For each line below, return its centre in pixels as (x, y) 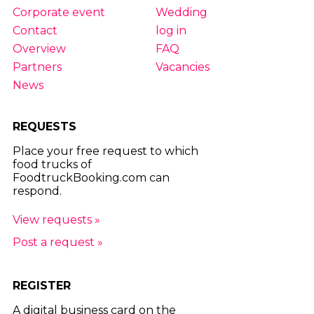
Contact (35, 30)
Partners (37, 67)
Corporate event (59, 12)
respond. (37, 191)
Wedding (181, 12)
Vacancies (182, 67)
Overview (39, 48)
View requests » (56, 219)
